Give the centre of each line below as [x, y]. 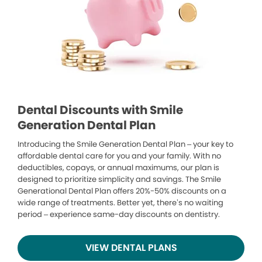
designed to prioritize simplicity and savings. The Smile [119, 180]
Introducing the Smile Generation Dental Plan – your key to [125, 144]
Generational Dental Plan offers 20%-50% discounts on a [122, 191]
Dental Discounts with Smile [100, 110]
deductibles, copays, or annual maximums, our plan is [118, 168]
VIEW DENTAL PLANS [131, 248]
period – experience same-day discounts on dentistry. [119, 215]
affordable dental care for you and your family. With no [119, 156]
